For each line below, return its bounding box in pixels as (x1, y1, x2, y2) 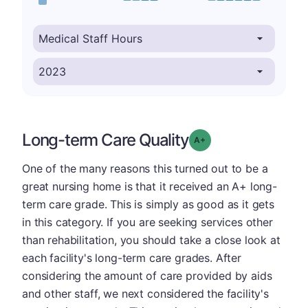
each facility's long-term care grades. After (22, 251, 241, 265)
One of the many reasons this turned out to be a (22, 162, 268, 175)
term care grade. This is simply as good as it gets (22, 197, 274, 211)
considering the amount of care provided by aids (22, 269, 272, 283)
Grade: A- (205, 134, 245, 144)
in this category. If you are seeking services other (22, 215, 273, 229)
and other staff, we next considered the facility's (22, 287, 269, 300)
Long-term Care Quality (22, 130, 189, 150)
